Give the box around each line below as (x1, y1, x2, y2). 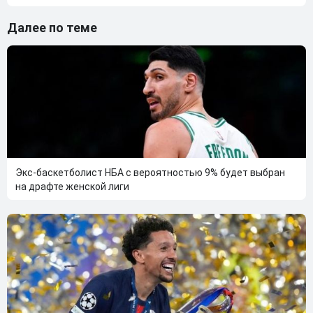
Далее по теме (7, 20, 97, 35)
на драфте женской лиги (15, 180, 129, 192)
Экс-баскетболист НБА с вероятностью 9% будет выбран (15, 166, 285, 178)
